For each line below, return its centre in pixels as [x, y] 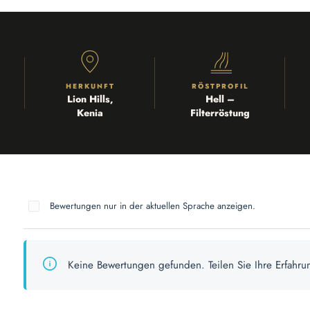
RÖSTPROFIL [220, 86]
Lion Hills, [90, 99]
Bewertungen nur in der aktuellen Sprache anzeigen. [153, 206]
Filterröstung [220, 113]
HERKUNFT [90, 86]
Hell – [220, 99]
